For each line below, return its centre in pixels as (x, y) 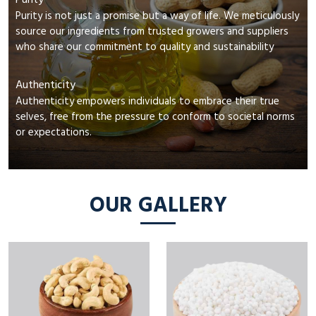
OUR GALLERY (158, 206)
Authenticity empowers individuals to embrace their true (147, 102)
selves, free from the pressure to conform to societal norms (155, 117)
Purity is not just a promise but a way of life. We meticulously (157, 17)
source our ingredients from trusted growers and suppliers (152, 32)
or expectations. (54, 133)
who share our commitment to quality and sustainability (145, 48)
